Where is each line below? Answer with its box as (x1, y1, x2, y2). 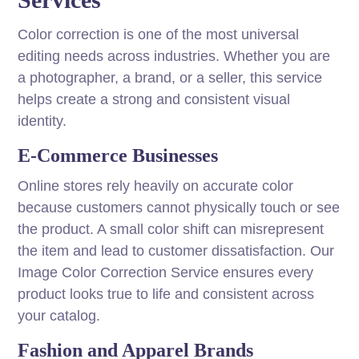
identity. (18, 113, 67, 130)
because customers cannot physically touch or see (18, 200, 341, 216)
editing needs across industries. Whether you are (18, 48, 331, 65)
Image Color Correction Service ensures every (18, 264, 314, 281)
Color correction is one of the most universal (18, 26, 300, 43)
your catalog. (18, 308, 101, 325)
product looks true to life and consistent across (18, 286, 315, 303)
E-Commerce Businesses (18, 145, 219, 167)
